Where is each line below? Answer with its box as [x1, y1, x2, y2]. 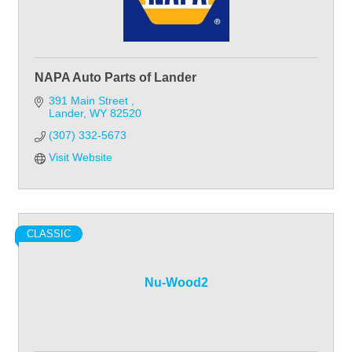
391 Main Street [48, 94, 131, 107]
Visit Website [48, 151, 112, 163]
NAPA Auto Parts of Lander [35, 71, 196, 84]
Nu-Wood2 [144, 276, 208, 289]
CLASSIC [27, 228, 71, 240]
